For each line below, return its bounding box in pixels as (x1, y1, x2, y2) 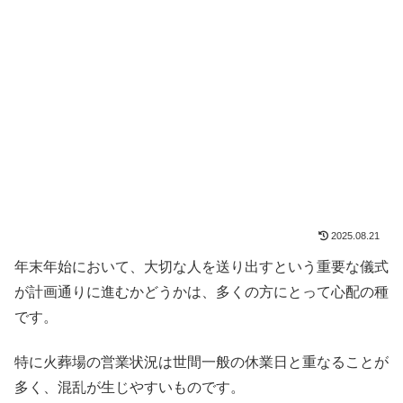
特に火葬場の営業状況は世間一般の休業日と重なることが (14, 354, 389, 370)
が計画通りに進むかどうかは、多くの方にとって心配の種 (14, 283, 389, 300)
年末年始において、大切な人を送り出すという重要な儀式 (14, 258, 389, 274)
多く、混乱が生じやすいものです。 (14, 379, 245, 395)
